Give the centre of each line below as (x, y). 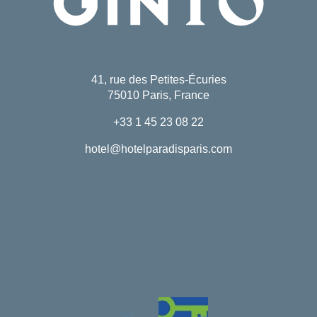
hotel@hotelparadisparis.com (158, 149)
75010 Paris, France (158, 95)
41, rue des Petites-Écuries (158, 80)
